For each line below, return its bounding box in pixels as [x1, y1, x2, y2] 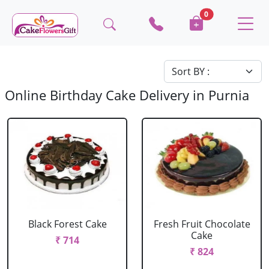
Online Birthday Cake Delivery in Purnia [5, 86, 249, 104]
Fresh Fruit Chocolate [153, 217, 250, 231]
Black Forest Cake [28, 217, 107, 231]
